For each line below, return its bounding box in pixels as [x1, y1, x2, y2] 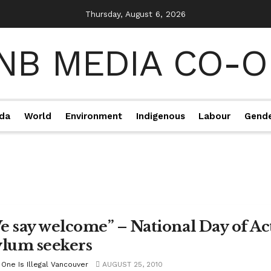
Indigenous [135, 111, 185, 122]
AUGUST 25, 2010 [100, 260, 163, 269]
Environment [65, 111, 122, 122]
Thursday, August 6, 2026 [85, 9, 186, 19]
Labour [198, 111, 231, 122]
